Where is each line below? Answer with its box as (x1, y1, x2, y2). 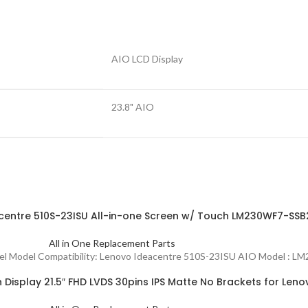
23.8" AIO (111, 101, 154, 113)
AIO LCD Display (111, 53, 183, 65)
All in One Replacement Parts (49, 237, 175, 249)
